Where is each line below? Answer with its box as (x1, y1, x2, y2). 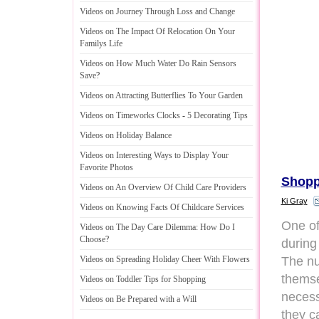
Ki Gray (281, 196, 308, 205)
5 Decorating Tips (187, 110, 248, 120)
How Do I (200, 222, 235, 232)
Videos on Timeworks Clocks (80, 110, 180, 120)
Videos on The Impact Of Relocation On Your (80, 26, 235, 36)
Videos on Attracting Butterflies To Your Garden (80, 90, 243, 100)
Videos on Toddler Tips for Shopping (80, 274, 206, 284)
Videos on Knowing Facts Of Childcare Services (80, 202, 244, 212)
